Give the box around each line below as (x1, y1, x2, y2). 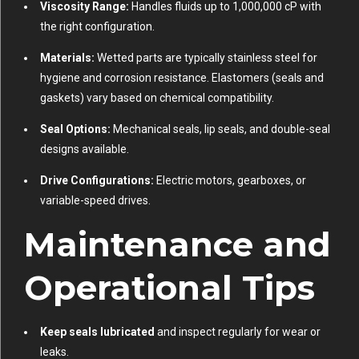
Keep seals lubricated (40, 325, 155, 339)
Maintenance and (24, 223, 331, 265)
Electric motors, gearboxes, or (154, 173, 306, 187)
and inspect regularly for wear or (155, 325, 321, 339)
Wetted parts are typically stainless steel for (95, 50, 317, 64)
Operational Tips (24, 266, 315, 309)
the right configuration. (40, 19, 155, 33)
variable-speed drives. (40, 193, 151, 207)
